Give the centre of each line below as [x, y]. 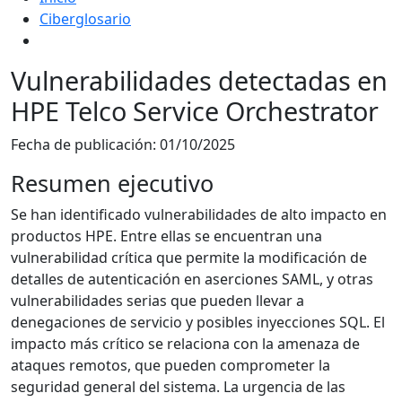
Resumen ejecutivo [112, 184]
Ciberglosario [85, 19]
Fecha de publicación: [85, 145]
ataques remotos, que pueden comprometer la [170, 366]
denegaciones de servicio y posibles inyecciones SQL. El [198, 323]
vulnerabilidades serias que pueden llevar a [157, 301]
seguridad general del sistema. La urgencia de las [178, 387]
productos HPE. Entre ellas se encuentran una [166, 236]
